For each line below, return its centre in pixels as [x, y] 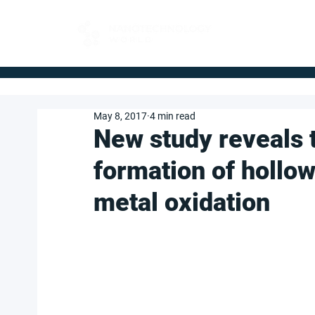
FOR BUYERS [264, 28]
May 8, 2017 [120, 116]
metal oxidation [182, 202]
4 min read [173, 116]
